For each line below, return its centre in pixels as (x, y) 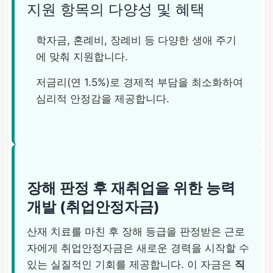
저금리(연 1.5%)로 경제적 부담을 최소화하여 (140, 82)
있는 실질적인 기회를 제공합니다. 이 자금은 (131, 264)
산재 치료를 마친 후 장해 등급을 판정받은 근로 (136, 231)
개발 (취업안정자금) (93, 207)
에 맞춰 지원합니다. (82, 57)
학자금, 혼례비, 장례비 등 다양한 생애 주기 (136, 40)
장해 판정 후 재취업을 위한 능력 (131, 188)
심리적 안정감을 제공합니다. (103, 99)
